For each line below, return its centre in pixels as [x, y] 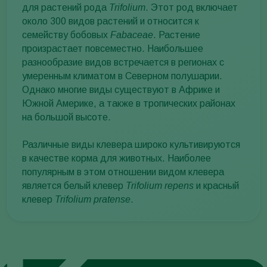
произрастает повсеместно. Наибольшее [113, 49]
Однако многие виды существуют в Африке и [121, 90]
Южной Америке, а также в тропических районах [129, 104]
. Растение [177, 35]
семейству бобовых [66, 35]
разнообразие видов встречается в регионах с [123, 63]
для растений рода [66, 8]
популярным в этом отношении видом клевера [123, 172]
